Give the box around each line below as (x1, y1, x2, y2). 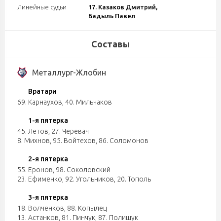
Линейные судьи (17, 3, 67, 10)
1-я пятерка (28, 116, 68, 124)
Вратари (28, 87, 57, 95)
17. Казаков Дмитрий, (88, 3, 158, 10)
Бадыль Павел (88, 12, 136, 19)
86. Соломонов (99, 137, 148, 145)
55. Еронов (17, 166, 53, 174)
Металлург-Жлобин (32, 68, 106, 77)
